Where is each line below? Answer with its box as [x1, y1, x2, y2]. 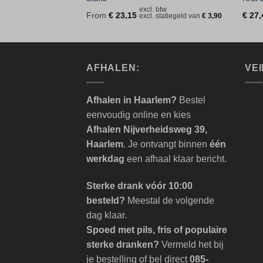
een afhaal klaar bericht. [124, 153, 227, 164]
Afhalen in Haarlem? [86, 95, 177, 105]
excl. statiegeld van [139, 12, 202, 19]
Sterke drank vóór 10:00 [86, 180, 193, 191]
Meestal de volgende [125, 195, 214, 205]
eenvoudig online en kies [86, 109, 191, 120]
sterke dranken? [86, 239, 159, 249]
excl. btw [139, 5, 167, 13]
